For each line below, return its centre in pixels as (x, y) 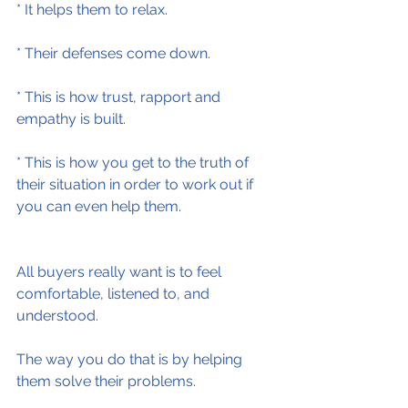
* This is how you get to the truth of (134, 163)
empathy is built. (71, 119)
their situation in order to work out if (137, 184)
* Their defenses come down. (113, 53)
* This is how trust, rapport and (120, 97)
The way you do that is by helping (131, 359)
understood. (57, 316)
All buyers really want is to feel (121, 272)
